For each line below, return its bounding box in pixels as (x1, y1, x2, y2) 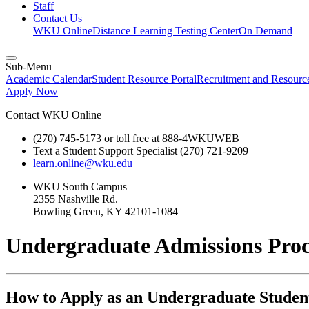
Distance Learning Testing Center (92, 25, 239, 37)
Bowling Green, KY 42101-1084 (33, 206, 178, 218)
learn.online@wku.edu (33, 157, 132, 170)
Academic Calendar (6, 73, 92, 86)
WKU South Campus (33, 181, 127, 193)
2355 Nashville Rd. (33, 193, 118, 206)
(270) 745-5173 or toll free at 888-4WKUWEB (33, 132, 239, 145)
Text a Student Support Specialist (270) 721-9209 (33, 145, 248, 157)
